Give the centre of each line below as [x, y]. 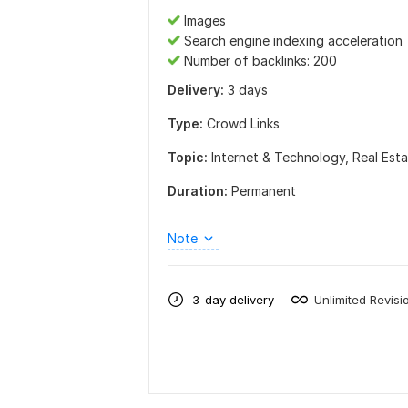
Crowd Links [243, 123]
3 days [246, 90]
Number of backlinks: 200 [259, 61]
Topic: [188, 157]
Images [203, 20]
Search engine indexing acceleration [291, 41]
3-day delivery [233, 299]
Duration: [198, 191]
